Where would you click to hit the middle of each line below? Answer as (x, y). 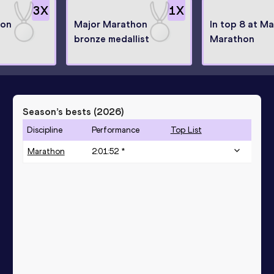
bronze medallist (112, 39)
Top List (186, 130)
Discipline (44, 130)
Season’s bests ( (59, 111)
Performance (115, 130)
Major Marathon (111, 24)
